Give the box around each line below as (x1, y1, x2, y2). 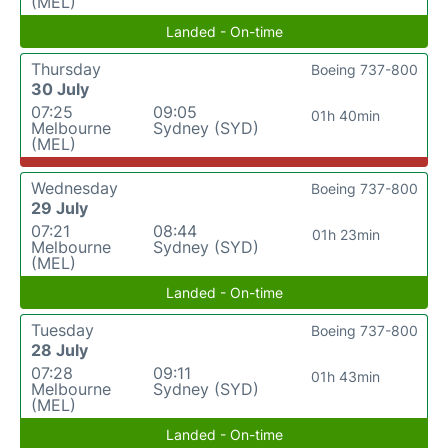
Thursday (31, 58, 101, 79)
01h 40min (311, 106, 381, 124)
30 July (31, 78, 89, 99)
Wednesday (31, 177, 118, 198)
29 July (31, 197, 88, 218)
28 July (31, 339, 88, 360)
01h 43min (311, 367, 381, 385)
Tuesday (31, 319, 94, 340)
